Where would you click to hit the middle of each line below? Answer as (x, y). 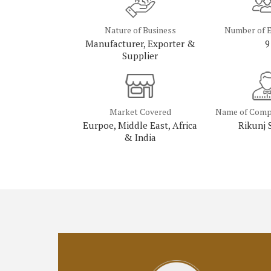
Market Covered (140, 112)
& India (140, 138)
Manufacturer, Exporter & (140, 44)
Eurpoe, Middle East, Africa (140, 126)
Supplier (140, 56)
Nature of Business (140, 30)
